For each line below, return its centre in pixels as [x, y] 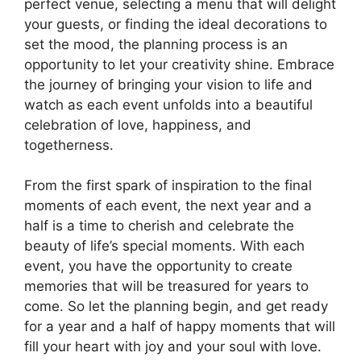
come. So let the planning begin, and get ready [176, 307]
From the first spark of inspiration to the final [168, 186]
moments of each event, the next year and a [168, 206]
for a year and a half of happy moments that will [180, 327]
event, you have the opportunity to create [158, 266]
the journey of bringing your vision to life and [168, 84]
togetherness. [69, 145]
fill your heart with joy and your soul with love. [173, 347]
